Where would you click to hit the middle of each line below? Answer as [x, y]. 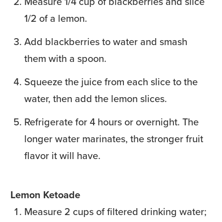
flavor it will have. [62, 155]
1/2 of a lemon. [56, 18]
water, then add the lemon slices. [96, 98]
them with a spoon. [65, 58]
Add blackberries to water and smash [106, 41]
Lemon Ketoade [45, 194]
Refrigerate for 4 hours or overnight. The [111, 122]
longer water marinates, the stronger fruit [114, 139]
